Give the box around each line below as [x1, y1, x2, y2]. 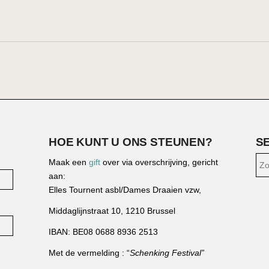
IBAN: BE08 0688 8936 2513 [48, 226, 158, 237]
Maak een [48, 157, 89, 167]
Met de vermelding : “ [48, 247, 130, 258]
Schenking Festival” [129, 247, 204, 258]
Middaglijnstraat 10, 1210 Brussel [48, 205, 175, 216]
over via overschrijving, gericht [100, 157, 218, 167]
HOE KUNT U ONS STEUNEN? [48, 136, 213, 149]
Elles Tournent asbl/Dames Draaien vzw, [48, 184, 201, 195]
